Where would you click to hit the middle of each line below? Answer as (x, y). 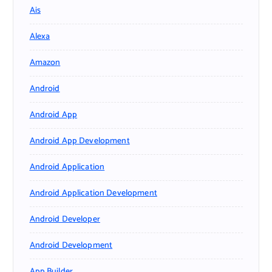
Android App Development (80, 141)
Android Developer (65, 220)
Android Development (71, 246)
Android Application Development (93, 194)
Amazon (45, 63)
